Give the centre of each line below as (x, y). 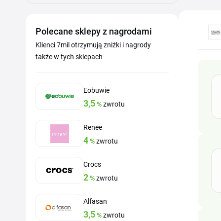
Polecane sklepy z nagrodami (94, 31)
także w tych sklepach (69, 57)
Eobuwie (96, 90)
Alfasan (95, 201)
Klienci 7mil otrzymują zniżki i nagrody (93, 45)
